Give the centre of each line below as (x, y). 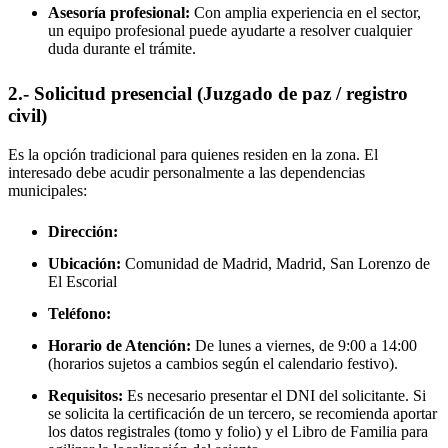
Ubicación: (84, 264)
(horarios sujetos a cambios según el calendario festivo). (223, 364)
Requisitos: (85, 396)
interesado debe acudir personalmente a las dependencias (186, 172)
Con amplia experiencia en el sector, (305, 12)
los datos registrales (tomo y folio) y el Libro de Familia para (238, 432)
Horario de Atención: (119, 346)
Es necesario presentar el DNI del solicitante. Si (274, 396)
